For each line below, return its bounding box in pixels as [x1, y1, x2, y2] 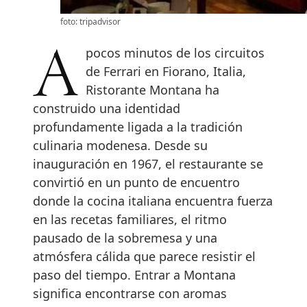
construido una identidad [33, 100, 180, 117]
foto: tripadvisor [60, 16, 121, 28]
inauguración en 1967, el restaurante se [33, 156, 263, 173]
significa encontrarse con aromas [33, 285, 227, 302]
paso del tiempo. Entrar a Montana [33, 267, 236, 284]
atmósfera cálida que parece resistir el [33, 248, 256, 265]
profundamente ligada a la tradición [33, 119, 243, 136]
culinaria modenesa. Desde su [33, 137, 208, 154]
